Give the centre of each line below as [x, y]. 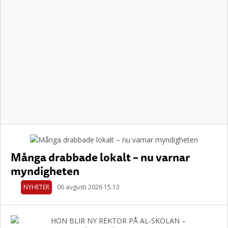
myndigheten [45, 171]
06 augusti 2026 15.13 [88, 187]
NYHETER [36, 187]
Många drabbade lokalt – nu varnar [100, 157]
